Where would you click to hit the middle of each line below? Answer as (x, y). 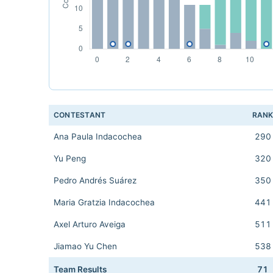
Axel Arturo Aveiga (90, 224)
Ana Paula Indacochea (98, 136)
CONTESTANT (80, 115)
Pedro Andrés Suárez (95, 180)
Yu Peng (70, 158)
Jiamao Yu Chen (85, 246)
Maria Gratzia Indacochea (104, 202)
